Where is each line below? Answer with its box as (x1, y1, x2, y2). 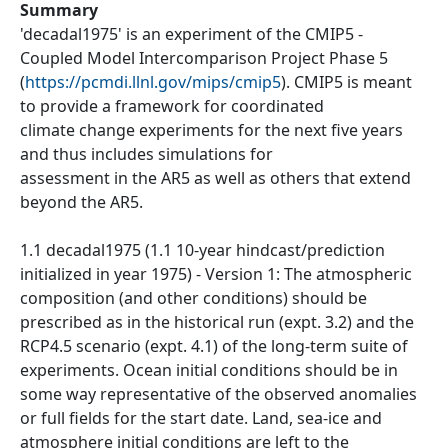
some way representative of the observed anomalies (20, 382, 417, 405)
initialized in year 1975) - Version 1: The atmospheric (20, 262, 412, 285)
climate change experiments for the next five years (20, 118, 403, 141)
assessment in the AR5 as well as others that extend (20, 166, 411, 189)
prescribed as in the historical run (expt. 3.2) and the (20, 310, 414, 333)
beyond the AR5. (20, 190, 143, 213)
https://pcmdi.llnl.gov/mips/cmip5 (25, 70, 281, 93)
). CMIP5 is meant (281, 70, 412, 93)
